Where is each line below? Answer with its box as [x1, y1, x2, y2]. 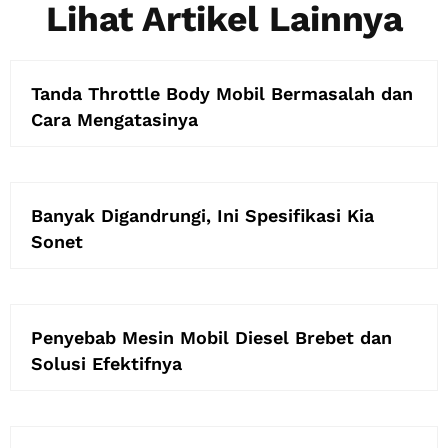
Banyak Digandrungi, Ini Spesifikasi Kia [31, 205, 374, 227]
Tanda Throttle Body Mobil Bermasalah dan [31, 83, 413, 105]
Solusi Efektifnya [31, 353, 182, 375]
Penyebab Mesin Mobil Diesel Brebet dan [31, 327, 392, 349]
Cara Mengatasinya [31, 109, 198, 131]
